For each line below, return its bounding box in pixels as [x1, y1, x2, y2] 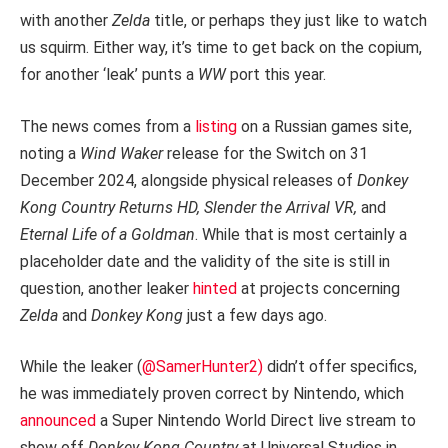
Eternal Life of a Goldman [20, 224, 195, 244]
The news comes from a [20, 116, 195, 136]
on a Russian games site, [237, 116, 412, 136]
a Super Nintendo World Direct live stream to [96, 411, 416, 431]
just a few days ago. [187, 305, 327, 325]
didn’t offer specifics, [263, 357, 417, 377]
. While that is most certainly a [195, 224, 407, 244]
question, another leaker [20, 278, 193, 298]
